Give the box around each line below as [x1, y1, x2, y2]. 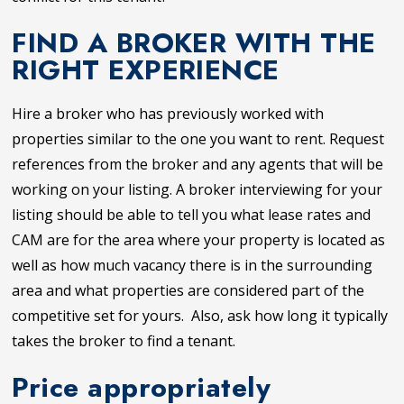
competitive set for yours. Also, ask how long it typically [12, 305, 389, 326]
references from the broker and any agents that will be [12, 153, 384, 174]
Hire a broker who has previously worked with [12, 103, 325, 124]
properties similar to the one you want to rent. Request [12, 128, 385, 149]
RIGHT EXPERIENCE [12, 50, 280, 90]
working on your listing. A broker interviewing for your [12, 179, 383, 199]
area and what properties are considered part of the [12, 280, 365, 300]
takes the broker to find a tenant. [12, 330, 236, 351]
